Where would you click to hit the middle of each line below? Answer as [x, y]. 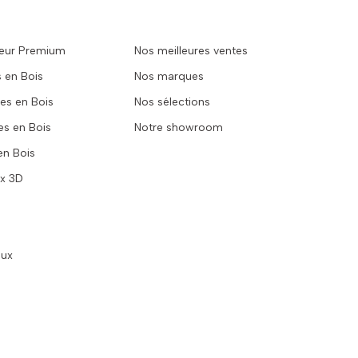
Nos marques [169, 76]
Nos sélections [172, 101]
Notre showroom [179, 127]
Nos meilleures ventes [191, 50]
